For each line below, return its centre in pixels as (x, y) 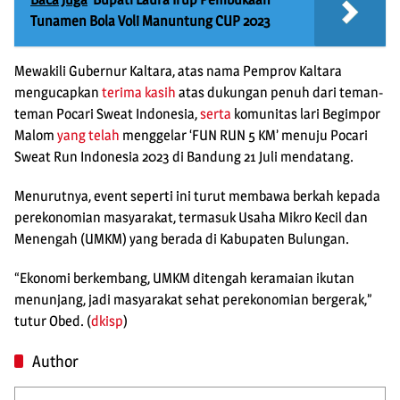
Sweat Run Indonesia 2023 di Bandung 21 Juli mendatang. (184, 157)
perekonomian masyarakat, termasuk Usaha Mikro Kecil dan (191, 218)
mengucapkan (58, 93)
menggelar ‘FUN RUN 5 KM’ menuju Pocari (244, 136)
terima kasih (139, 93)
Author (55, 362)
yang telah (88, 136)
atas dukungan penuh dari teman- (279, 93)
